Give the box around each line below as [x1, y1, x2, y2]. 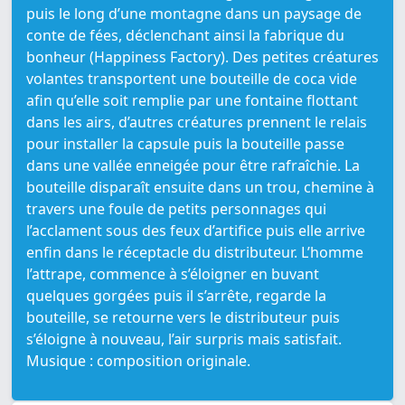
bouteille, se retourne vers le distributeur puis [26, 307, 340, 328]
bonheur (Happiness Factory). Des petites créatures [26, 47, 379, 68]
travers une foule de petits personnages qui [26, 199, 326, 220]
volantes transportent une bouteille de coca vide [26, 69, 357, 89]
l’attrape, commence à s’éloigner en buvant [26, 264, 319, 285]
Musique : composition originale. [26, 351, 250, 372]
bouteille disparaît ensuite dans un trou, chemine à [26, 177, 374, 198]
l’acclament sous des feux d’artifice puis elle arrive [26, 221, 365, 241]
